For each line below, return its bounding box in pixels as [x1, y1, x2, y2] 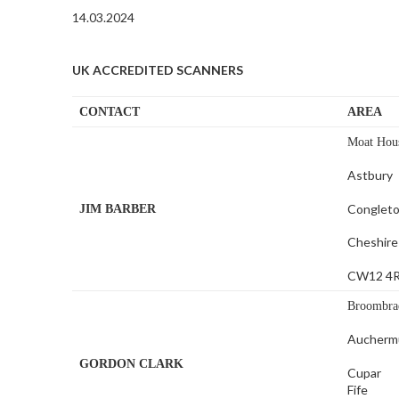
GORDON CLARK [79, 357, 184, 371]
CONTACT [79, 105, 141, 119]
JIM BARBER [79, 202, 157, 216]
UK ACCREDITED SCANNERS [71, 61, 243, 77]
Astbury [347, 167, 394, 183]
